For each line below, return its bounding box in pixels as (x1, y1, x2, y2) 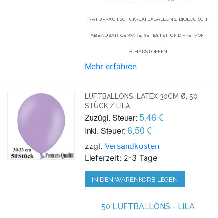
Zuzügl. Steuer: (85, 111, 138, 123)
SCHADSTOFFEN (128, 48, 167, 54)
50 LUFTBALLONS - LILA (101, 201, 195, 211)
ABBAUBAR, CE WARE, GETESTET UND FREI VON (91, 32, 205, 38)
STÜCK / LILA (85, 101, 130, 109)
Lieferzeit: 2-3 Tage (85, 152, 158, 163)
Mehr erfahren (85, 61, 137, 71)
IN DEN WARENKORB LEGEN (92, 175, 178, 183)
